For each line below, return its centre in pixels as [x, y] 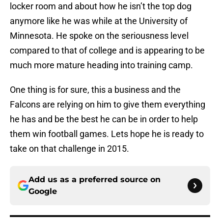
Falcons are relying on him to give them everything [108, 105]
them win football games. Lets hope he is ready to [107, 134]
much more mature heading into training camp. [101, 65]
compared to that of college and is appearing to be [107, 51]
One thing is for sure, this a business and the [95, 90]
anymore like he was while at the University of [99, 21]
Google [43, 192]
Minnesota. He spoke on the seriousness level [99, 36]
